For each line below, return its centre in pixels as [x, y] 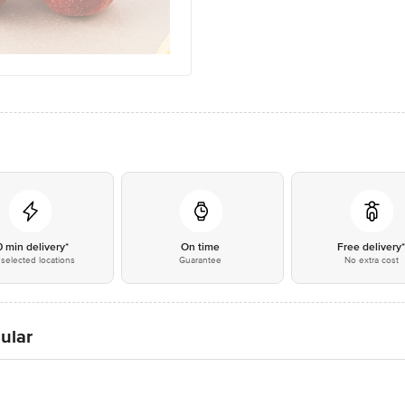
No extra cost [371, 260]
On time [201, 247]
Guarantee [201, 260]
